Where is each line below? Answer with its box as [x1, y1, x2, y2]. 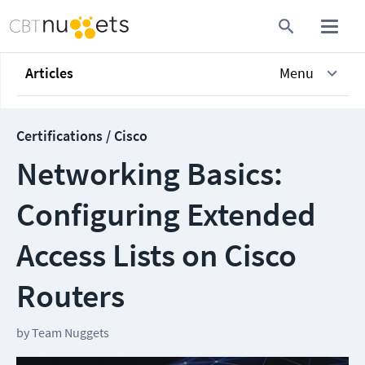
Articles [25, 64, 73, 82]
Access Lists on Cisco [16, 235, 297, 275]
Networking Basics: [16, 153, 283, 194]
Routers [16, 275, 125, 316]
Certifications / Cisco [16, 126, 147, 145]
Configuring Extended [16, 194, 316, 235]
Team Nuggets [32, 324, 109, 341]
